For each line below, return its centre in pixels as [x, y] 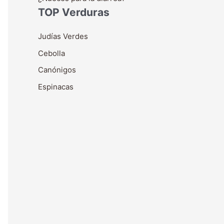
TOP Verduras [74, 12]
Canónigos [57, 70]
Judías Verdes [63, 36]
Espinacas [56, 87]
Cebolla [51, 53]
